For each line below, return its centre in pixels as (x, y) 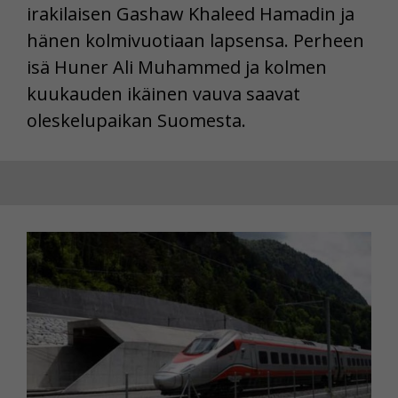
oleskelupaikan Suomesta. (136, 120)
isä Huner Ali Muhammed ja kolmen (177, 67)
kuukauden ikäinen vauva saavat (163, 93)
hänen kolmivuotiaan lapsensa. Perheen (195, 40)
